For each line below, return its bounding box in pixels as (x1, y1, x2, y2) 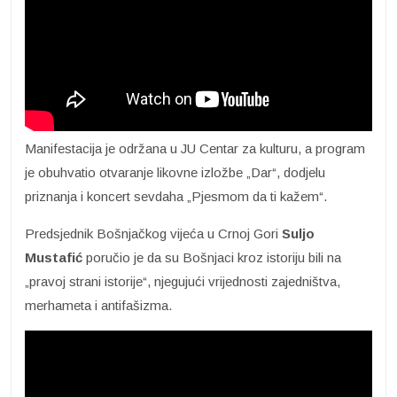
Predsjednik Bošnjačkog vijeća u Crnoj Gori (25, 226, 282, 242)
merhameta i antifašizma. (25, 298, 172, 314)
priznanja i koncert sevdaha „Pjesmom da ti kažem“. (25, 189, 327, 205)
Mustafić (25, 250, 82, 266)
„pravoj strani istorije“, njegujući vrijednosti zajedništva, (25, 274, 340, 290)
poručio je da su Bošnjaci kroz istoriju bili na (82, 250, 341, 266)
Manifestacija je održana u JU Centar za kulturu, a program (25, 141, 365, 157)
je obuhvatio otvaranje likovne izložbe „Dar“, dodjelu (25, 165, 325, 181)
